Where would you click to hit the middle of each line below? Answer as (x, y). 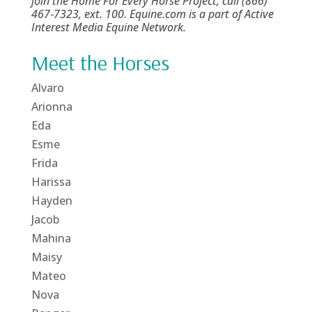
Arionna (52, 106)
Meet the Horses (100, 62)
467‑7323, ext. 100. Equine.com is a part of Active (152, 14)
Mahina (51, 238)
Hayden (52, 200)
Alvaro (47, 87)
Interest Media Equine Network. (108, 27)
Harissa (51, 181)
